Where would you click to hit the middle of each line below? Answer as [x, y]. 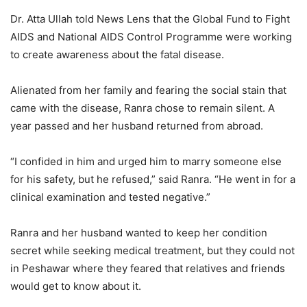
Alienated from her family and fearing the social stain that [148, 90]
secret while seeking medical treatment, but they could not [152, 250]
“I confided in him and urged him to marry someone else [146, 161]
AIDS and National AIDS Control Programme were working [151, 36]
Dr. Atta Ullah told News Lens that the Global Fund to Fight [150, 19]
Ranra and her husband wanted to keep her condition [139, 232]
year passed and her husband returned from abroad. [137, 125]
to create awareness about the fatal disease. [117, 54]
